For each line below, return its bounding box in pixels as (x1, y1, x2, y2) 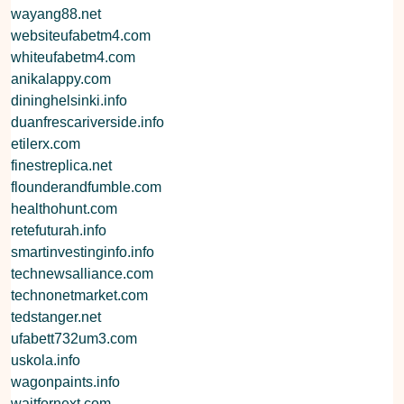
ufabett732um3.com (11, 330, 137, 346)
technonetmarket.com (11, 287, 148, 303)
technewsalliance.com (11, 265, 153, 281)
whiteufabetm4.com (11, 49, 135, 65)
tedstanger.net (11, 308, 101, 325)
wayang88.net (11, 5, 101, 22)
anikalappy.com (11, 70, 111, 87)
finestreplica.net (11, 157, 112, 173)
